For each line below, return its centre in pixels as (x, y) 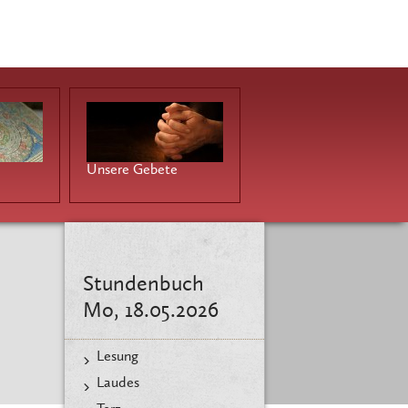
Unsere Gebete (132, 170)
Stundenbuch (143, 285)
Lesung (117, 357)
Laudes (118, 383)
